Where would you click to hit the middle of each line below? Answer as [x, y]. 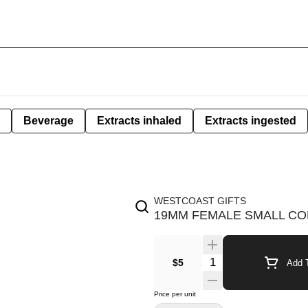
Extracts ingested [251, 121]
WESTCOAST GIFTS [200, 201]
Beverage [48, 121]
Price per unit [175, 294]
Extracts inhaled [139, 121]
